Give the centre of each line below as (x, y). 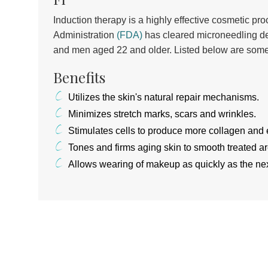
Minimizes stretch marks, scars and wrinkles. (162, 114)
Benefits (79, 77)
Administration (85, 35)
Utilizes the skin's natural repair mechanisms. (163, 97)
